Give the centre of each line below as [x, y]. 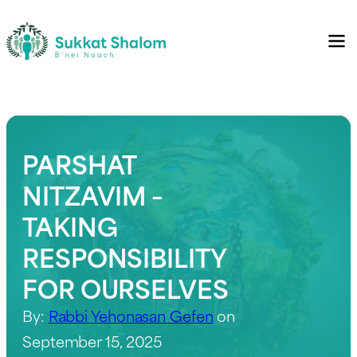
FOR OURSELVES [126, 287]
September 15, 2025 [92, 340]
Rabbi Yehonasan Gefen [131, 315]
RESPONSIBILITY [124, 256]
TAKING [70, 225]
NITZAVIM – [93, 194]
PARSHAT [80, 163]
